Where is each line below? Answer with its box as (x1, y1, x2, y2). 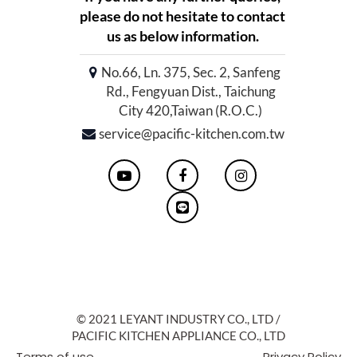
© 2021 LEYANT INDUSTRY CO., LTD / (76, 312, 280, 327)
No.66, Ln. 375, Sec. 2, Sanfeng (100, 64, 280, 81)
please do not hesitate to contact (80, 7, 285, 25)
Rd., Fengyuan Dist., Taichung (105, 83, 276, 100)
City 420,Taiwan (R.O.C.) (119, 102, 262, 120)
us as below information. (106, 27, 259, 45)
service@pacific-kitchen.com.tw (99, 125, 284, 143)
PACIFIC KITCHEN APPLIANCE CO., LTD (72, 328, 285, 343)
